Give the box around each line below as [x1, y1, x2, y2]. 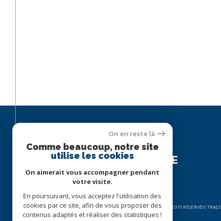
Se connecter [109, 173, 169, 188]
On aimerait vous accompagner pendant [25, 168, 160, 177]
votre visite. [73, 177, 112, 186]
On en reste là [108, 129, 155, 138]
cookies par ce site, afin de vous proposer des [23, 201, 162, 210]
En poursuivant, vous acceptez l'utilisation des [23, 191, 162, 200]
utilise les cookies [51, 150, 134, 161]
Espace [118, 139, 155, 152]
